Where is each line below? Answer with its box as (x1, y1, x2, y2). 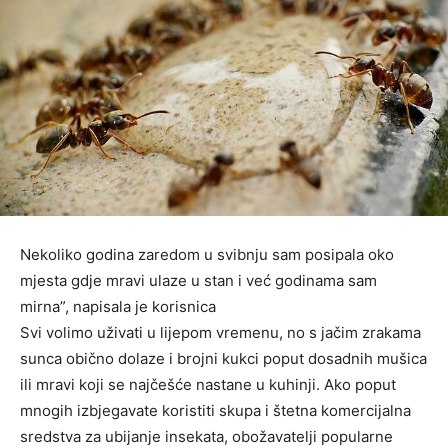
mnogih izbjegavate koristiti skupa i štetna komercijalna (20, 400, 411, 420)
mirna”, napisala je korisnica (20, 296, 216, 316)
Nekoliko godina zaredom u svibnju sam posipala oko (20, 244, 394, 264)
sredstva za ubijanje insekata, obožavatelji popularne (20, 426, 393, 446)
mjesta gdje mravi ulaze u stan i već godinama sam (20, 270, 377, 290)
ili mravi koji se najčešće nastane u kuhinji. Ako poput (20, 374, 396, 394)
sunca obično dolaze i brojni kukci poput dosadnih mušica (20, 348, 427, 368)
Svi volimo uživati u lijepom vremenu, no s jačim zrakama (20, 322, 421, 342)
